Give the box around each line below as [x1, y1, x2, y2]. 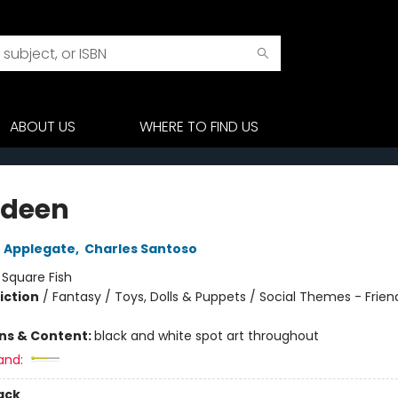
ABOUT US [10, 116, 76, 137]
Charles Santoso [84, 240, 197, 258]
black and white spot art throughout [93, 327, 319, 345]
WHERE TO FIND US [139, 116, 259, 137]
